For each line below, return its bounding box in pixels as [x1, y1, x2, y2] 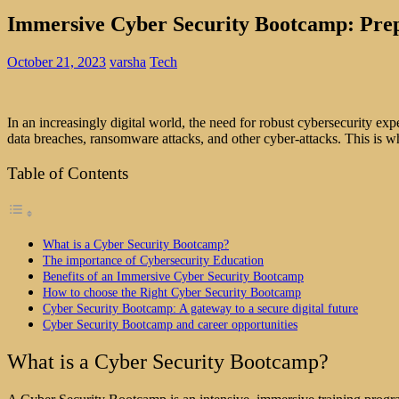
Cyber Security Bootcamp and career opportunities [43, 317, 297, 332]
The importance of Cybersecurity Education [43, 253, 264, 268]
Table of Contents [7, 164, 128, 183]
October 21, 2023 [7, 53, 106, 69]
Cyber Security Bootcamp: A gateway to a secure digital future [43, 301, 358, 316]
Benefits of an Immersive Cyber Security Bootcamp [43, 269, 304, 284]
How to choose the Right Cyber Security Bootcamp [43, 285, 301, 300]
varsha [110, 53, 146, 69]
